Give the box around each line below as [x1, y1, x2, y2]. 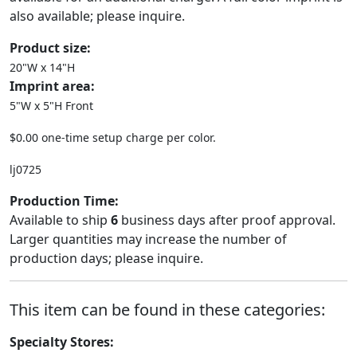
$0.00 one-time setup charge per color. [10, 130, 216, 145]
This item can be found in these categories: [10, 299, 325, 320]
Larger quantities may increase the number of [10, 230, 287, 248]
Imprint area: [10, 77, 95, 95]
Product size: [10, 39, 91, 57]
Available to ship [10, 211, 111, 229]
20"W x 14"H [10, 60, 75, 75]
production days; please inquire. [10, 249, 203, 267]
